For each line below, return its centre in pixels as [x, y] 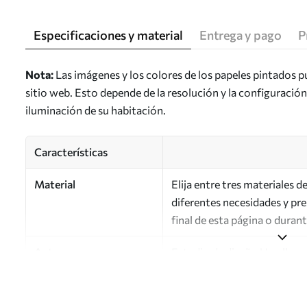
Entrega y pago [241, 35]
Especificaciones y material [108, 35]
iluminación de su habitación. [96, 110]
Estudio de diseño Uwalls [232, 252]
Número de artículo [82, 284]
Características [71, 152]
